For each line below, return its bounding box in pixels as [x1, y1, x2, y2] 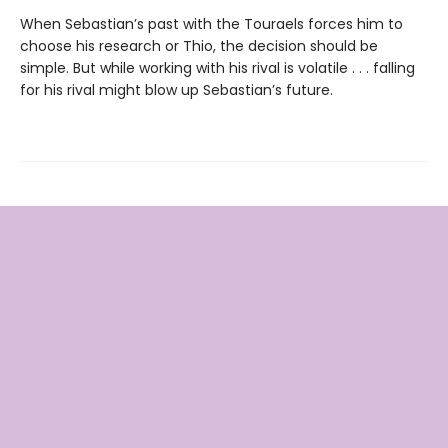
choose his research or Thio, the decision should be [20, 35, 378, 56]
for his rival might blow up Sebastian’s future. [20, 79, 333, 100]
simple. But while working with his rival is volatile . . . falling [20, 57, 415, 78]
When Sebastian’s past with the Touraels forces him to [20, 13, 403, 34]
